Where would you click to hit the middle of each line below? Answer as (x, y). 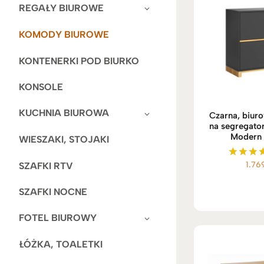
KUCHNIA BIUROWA (64, 113)
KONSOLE (41, 87)
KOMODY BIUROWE (64, 34)
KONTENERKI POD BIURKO (79, 61)
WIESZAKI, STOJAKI (64, 140)
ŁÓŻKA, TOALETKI (61, 245)
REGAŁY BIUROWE (61, 8)
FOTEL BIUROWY (58, 218)
